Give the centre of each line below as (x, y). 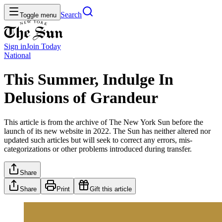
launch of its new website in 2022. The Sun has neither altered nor (107, 131)
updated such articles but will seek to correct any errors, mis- (98, 140)
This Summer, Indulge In (89, 80)
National (17, 55)
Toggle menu (38, 15)
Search (71, 15)
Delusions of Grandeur (81, 98)
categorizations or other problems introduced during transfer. (98, 149)
